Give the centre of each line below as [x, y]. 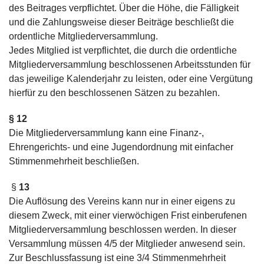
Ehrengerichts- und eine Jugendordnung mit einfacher [121, 147]
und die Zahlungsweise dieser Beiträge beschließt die [121, 22]
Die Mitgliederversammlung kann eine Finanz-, [106, 133]
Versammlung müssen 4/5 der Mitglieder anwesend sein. [127, 244]
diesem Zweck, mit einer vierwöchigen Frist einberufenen [128, 215]
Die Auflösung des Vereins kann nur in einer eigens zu [122, 201]
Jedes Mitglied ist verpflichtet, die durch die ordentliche [123, 50]
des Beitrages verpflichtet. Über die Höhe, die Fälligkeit [124, 8]
